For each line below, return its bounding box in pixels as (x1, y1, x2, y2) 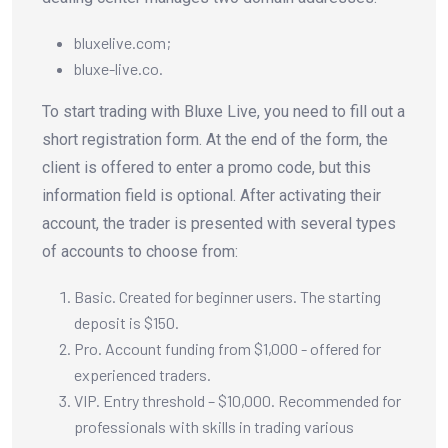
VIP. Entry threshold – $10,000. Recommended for (74, 390, 401, 410)
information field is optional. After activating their (42, 185, 381, 205)
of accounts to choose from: (42, 241, 238, 261)
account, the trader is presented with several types (42, 213, 396, 233)
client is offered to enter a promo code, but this (42, 157, 371, 177)
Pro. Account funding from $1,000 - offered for (74, 338, 381, 358)
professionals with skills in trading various (74, 416, 354, 436)
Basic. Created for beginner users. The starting (74, 286, 381, 306)
